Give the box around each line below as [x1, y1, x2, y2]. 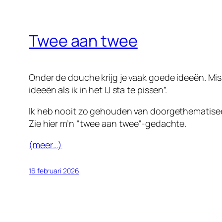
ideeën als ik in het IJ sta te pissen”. [29, 84, 167, 96]
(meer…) [29, 139, 62, 151]
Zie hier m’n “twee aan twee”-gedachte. [29, 117, 187, 130]
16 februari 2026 [29, 166, 79, 176]
